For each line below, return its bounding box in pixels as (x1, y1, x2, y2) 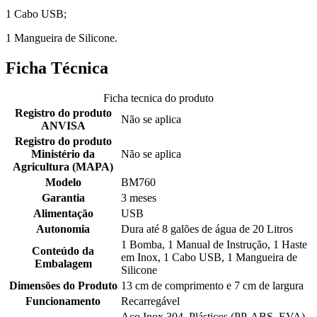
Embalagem (34, 258, 92, 270)
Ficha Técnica (6, 59, 108, 78)
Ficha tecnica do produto (103, 92, 214, 105)
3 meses (121, 192, 156, 204)
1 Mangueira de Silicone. (6, 32, 117, 45)
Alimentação (33, 207, 93, 220)
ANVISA (40, 120, 86, 132)
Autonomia (36, 223, 90, 236)
